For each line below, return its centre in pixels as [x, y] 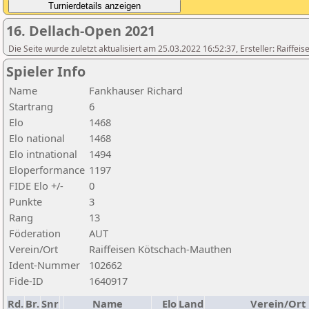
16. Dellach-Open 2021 [81, 31]
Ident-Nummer [44, 265]
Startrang [31, 106]
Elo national [37, 138]
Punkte [26, 201]
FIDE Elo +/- [36, 186]
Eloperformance [47, 170]
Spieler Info [46, 71]
